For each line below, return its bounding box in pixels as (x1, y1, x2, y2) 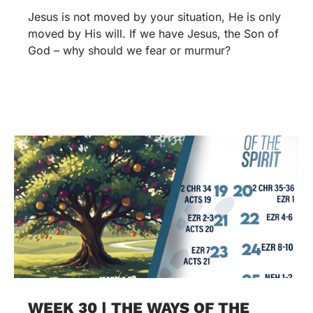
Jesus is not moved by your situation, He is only (28, 9, 281, 24)
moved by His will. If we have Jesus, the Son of (28, 26, 279, 41)
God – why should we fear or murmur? (28, 43, 231, 57)
